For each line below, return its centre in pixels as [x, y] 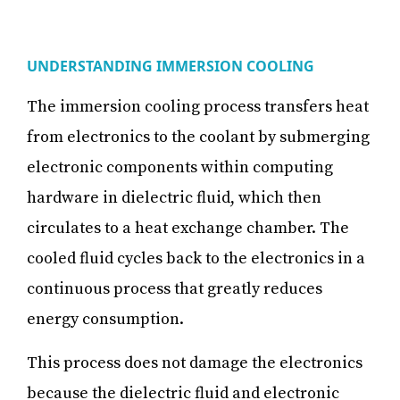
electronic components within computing [180, 167]
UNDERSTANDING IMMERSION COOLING [172, 66]
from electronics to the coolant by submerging [198, 137]
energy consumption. [107, 319]
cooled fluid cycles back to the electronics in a [196, 258]
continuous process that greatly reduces [175, 288]
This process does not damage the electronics [195, 362]
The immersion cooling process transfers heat [198, 106]
